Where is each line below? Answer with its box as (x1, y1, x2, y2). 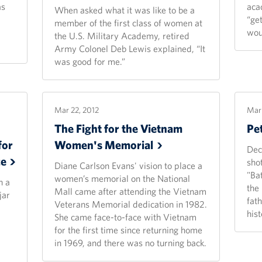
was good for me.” (54, 56, 126, 67)
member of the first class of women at (54, 17, 203, 29)
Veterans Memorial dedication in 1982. (54, 198, 208, 210)
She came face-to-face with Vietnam (54, 211, 197, 223)
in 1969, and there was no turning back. (54, 237, 207, 249)
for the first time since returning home (54, 224, 203, 236)
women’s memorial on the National (54, 173, 191, 184)
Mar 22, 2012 (54, 105, 99, 115)
